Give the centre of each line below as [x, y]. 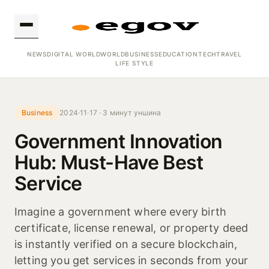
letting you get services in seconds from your [131, 260]
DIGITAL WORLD [74, 54]
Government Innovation [119, 141]
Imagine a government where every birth [121, 212]
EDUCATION [178, 54]
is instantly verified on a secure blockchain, [126, 244]
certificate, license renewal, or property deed [131, 228]
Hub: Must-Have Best [109, 162]
